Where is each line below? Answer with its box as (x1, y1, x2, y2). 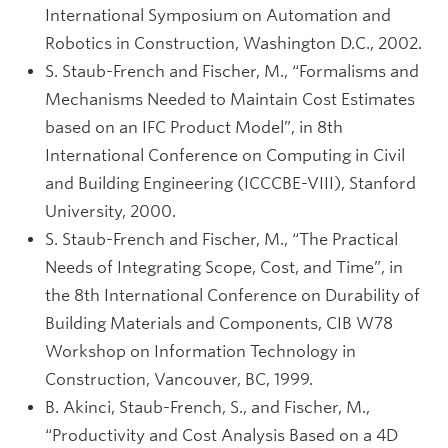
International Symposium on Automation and (45, 6, 391, 25)
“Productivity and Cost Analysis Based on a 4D (45, 426, 398, 445)
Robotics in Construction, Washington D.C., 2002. (45, 34, 422, 53)
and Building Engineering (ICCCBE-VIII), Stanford (45, 174, 416, 193)
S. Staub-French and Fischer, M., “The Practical (45, 230, 398, 249)
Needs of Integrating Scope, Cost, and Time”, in (45, 258, 403, 277)
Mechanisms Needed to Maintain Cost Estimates (45, 90, 415, 109)
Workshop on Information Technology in (45, 342, 356, 361)
